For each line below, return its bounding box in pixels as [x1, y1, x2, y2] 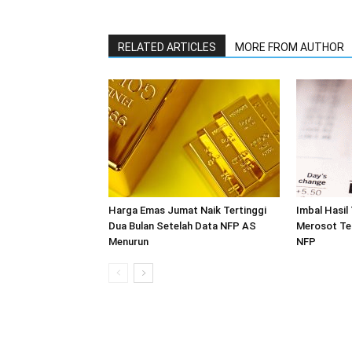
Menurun [108, 236, 148, 247]
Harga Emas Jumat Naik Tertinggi [108, 204, 266, 216]
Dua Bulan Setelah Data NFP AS [108, 220, 256, 232]
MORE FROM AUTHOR [235, 41, 344, 53]
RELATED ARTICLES [118, 41, 216, 53]
